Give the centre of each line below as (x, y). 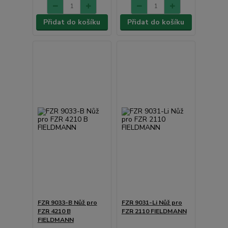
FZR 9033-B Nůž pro (67, 202)
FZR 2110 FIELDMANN (154, 211)
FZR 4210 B (54, 211)
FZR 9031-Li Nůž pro (152, 202)
